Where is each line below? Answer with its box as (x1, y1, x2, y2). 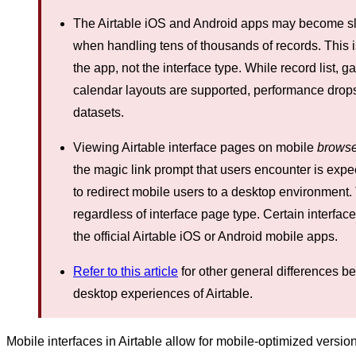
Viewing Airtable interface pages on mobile (73, 140, 317, 154)
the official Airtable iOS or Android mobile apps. (73, 229, 338, 243)
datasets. (73, 105, 124, 119)
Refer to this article (73, 264, 178, 278)
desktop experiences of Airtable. (73, 286, 253, 300)
